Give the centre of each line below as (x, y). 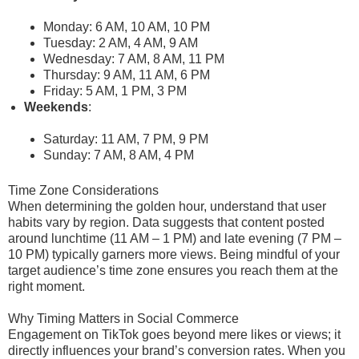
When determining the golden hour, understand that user (167, 206)
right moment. (46, 286)
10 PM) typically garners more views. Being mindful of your (174, 254)
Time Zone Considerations (83, 190)
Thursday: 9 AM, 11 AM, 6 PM (127, 75)
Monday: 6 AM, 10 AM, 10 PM (127, 27)
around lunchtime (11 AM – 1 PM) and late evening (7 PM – (175, 238)
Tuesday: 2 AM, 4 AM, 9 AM (121, 43)
